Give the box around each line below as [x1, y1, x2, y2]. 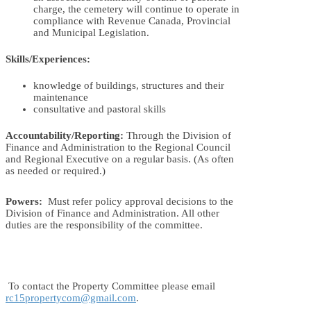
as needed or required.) [6, 165, 106, 177]
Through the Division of [126, 130, 231, 142]
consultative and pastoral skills [33, 103, 166, 115]
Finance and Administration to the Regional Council [6, 142, 230, 153]
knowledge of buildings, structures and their [33, 80, 224, 92]
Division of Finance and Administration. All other [6, 208, 219, 219]
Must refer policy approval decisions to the [42, 196, 233, 208]
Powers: [6, 196, 42, 208]
